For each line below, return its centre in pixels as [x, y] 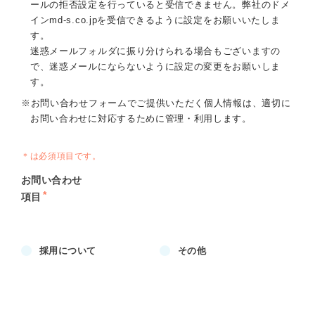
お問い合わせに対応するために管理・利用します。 [141, 118]
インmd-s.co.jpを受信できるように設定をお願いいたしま [155, 20]
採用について [68, 251]
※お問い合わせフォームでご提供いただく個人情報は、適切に [156, 103]
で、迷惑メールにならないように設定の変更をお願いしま [155, 66]
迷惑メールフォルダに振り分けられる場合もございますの [155, 51]
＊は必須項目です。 [61, 156]
